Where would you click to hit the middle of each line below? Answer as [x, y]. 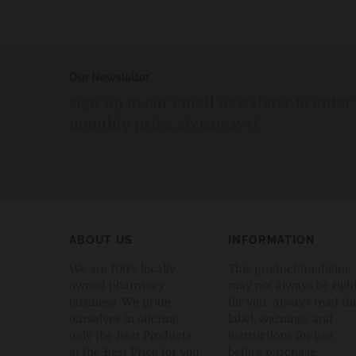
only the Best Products [130, 335]
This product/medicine [290, 268]
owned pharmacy [117, 285]
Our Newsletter [109, 77]
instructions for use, [282, 335]
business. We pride [120, 302]
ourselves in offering [124, 318]
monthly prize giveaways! [164, 124]
